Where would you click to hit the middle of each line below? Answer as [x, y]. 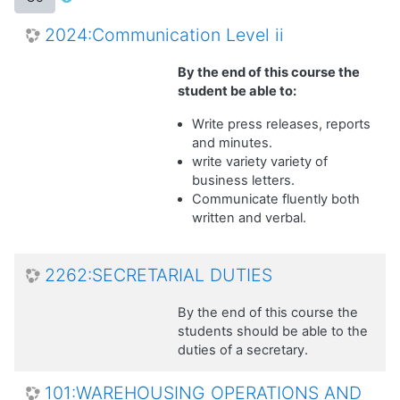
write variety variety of [260, 161]
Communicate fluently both [276, 199]
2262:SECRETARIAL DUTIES [158, 275]
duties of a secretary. [243, 350]
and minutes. [232, 142]
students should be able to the [273, 331]
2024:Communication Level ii [164, 34]
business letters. [243, 180]
